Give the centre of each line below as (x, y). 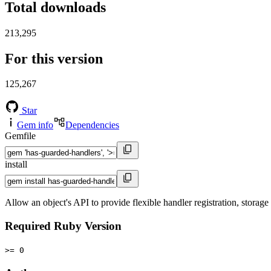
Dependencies (92, 125)
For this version (54, 58)
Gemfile (20, 136)
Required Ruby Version (63, 226)
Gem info (35, 125)
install (16, 165)
